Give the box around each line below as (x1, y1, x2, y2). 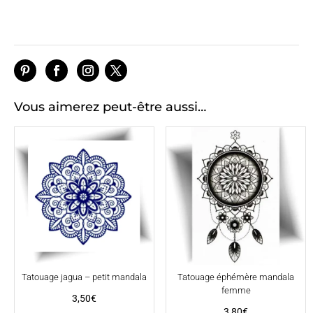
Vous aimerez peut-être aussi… (14, 99, 206, 115)
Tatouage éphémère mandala (177, 271, 295, 282)
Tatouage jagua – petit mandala (21, 271, 147, 282)
